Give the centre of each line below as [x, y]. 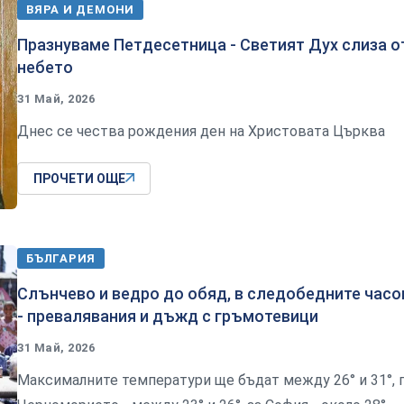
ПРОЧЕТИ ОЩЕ [79, 179]
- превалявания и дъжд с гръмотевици [168, 316]
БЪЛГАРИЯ [61, 258]
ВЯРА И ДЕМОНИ [81, 10]
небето [45, 68]
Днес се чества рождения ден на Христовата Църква [201, 132]
